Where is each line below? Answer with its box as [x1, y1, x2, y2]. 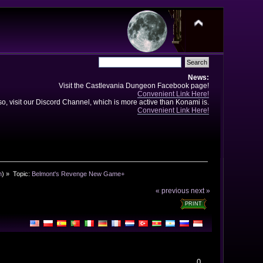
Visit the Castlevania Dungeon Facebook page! [58, 82, 209, 89]
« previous [156, 187, 190, 195]
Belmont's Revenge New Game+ [31, 170, 124, 177]
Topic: [12, 170, 32, 177]
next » [191, 187, 211, 195]
